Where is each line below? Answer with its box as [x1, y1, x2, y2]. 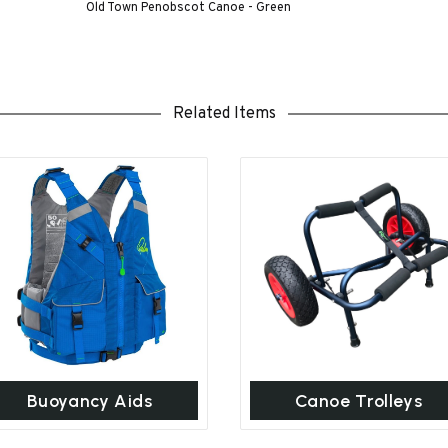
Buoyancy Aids [26, 390, 153, 412]
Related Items [172, 103, 276, 124]
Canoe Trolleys [294, 390, 423, 412]
